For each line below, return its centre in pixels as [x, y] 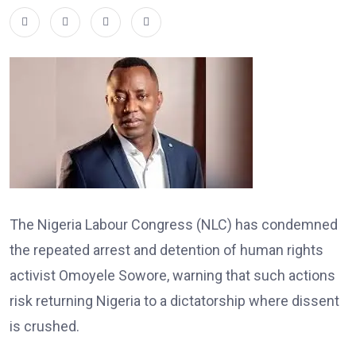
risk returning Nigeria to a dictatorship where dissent [174, 301]
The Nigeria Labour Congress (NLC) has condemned [174, 224]
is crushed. [44, 326]
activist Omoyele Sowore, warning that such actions [172, 275]
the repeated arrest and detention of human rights [166, 250]
